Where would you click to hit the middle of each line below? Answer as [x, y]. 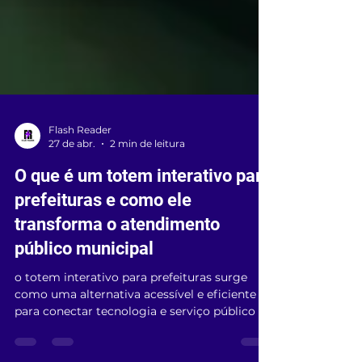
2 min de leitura [147, 202]
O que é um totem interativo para [143, 234]
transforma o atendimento [117, 282]
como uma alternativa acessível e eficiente [135, 352]
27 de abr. [72, 202]
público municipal [84, 307]
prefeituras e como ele [103, 258]
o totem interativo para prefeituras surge [131, 335]
